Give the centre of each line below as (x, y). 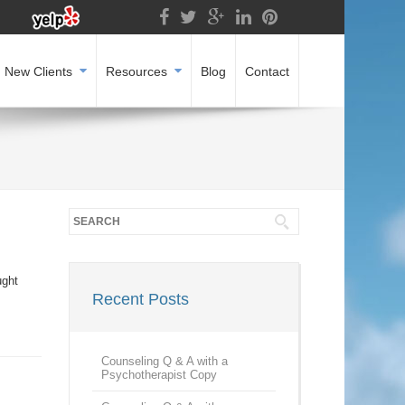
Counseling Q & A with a (165, 361)
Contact (267, 72)
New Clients (38, 72)
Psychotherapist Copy (159, 375)
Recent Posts (141, 299)
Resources (137, 72)
